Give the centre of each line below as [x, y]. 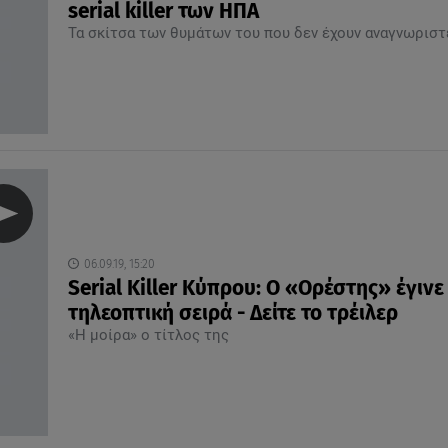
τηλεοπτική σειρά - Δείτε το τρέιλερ [232, 313]
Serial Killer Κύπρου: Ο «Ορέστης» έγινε [255, 288]
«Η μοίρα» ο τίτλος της [148, 334]
